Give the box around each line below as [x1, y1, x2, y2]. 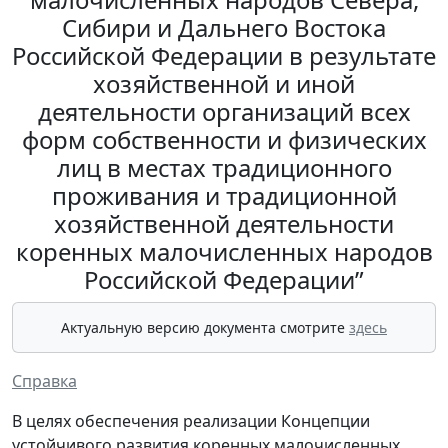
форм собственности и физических [21, 123, 427, 157]
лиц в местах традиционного [56, 151, 392, 185]
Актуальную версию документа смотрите [61, 318, 349, 338]
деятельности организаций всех [37, 95, 411, 129]
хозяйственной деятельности [54, 207, 394, 241]
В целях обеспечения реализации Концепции [12, 410, 370, 433]
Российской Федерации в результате [12, 39, 436, 73]
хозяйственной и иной [93, 67, 355, 101]
